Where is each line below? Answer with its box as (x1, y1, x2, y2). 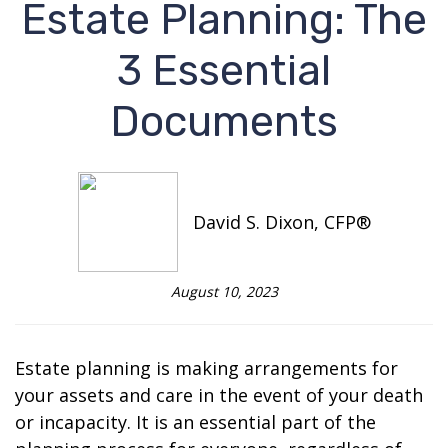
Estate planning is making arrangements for (15, 356, 398, 381)
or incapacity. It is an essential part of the (15, 410, 376, 435)
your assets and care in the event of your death (15, 383, 423, 408)
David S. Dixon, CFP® (192, 210, 371, 235)
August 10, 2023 (170, 282, 278, 302)
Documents (110, 96, 338, 148)
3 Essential (117, 45, 331, 97)
